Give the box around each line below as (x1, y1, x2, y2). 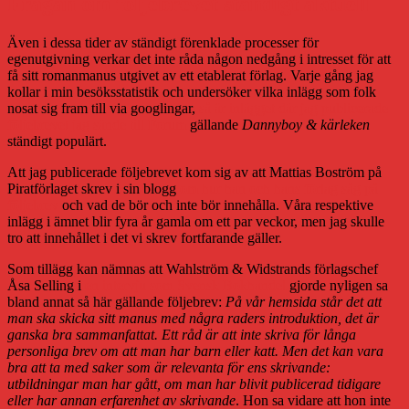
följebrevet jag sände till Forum (7, 116, 186, 132)
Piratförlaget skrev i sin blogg (7, 180, 180, 196)
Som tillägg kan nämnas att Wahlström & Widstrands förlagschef (7, 260, 378, 277)
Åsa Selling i (7, 277, 85, 293)
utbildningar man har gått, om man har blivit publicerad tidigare (7, 375, 381, 392)
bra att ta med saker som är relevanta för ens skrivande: (7, 359, 330, 375)
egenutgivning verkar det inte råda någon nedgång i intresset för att (7, 50, 391, 67)
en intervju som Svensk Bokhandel (85, 277, 286, 293)
